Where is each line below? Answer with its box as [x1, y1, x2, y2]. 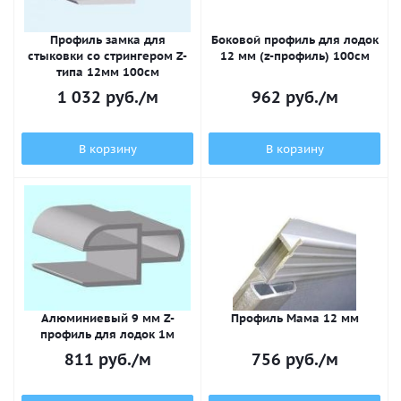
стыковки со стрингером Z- [28, 48, 187, 64]
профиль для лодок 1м [40, 327, 175, 342]
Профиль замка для [49, 32, 166, 47]
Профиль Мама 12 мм [230, 311, 359, 326]
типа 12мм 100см [55, 64, 159, 80]
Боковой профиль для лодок [210, 32, 379, 47]
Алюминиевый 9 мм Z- [40, 311, 175, 326]
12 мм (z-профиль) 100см [219, 48, 370, 64]
